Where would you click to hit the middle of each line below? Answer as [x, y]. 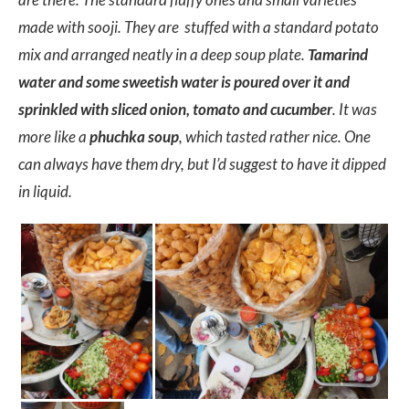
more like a [54, 137]
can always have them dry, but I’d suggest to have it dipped [202, 164]
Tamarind [338, 55]
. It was [355, 110]
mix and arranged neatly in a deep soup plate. [163, 55]
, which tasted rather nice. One [275, 137]
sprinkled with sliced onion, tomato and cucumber [175, 110]
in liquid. [47, 192]
